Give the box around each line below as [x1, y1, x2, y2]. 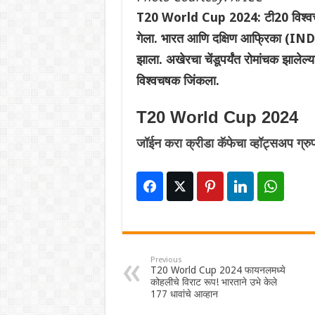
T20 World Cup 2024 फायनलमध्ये [150, 264, 285, 276]
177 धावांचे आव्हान [150, 288, 218, 300]
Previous [150, 255, 182, 265]
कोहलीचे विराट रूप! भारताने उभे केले [150, 276, 277, 288]
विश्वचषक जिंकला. [136, 73, 219, 89]
